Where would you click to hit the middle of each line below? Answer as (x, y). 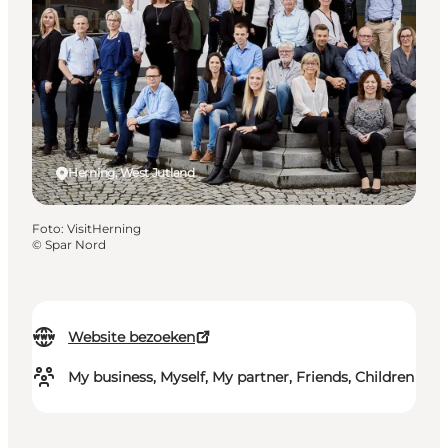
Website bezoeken (131, 337)
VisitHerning (104, 229)
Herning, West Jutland (131, 173)
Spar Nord (75, 245)
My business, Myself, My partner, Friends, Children (241, 377)
